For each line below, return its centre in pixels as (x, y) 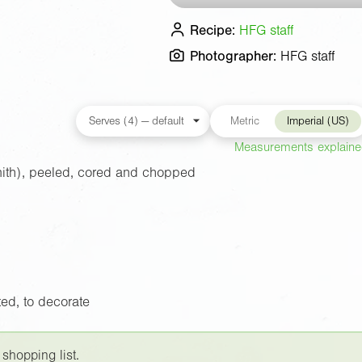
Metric (244, 121)
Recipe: (213, 30)
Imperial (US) (318, 121)
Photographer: (233, 56)
